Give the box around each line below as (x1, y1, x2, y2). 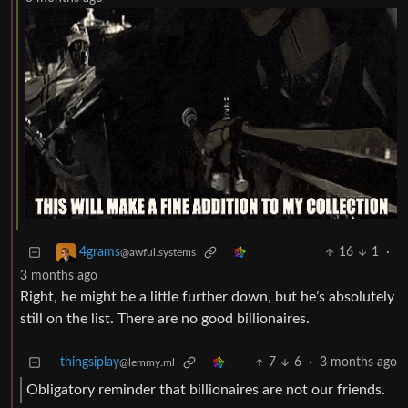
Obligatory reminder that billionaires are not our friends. (26, 382, 385, 397)
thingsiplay (60, 356, 119, 370)
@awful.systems (120, 247, 196, 259)
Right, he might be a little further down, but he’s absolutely (20, 290, 394, 305)
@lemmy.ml (119, 357, 175, 369)
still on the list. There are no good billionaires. (20, 311, 310, 327)
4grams (79, 246, 120, 260)
